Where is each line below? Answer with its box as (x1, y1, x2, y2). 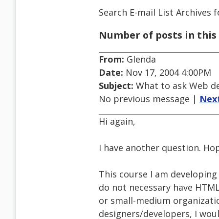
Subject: (99, 80, 133, 92)
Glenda (124, 53, 156, 66)
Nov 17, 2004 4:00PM (123, 66, 211, 79)
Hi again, (99, 115, 135, 128)
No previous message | (99, 93, 199, 105)
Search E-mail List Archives (99, 6, 211, 18)
